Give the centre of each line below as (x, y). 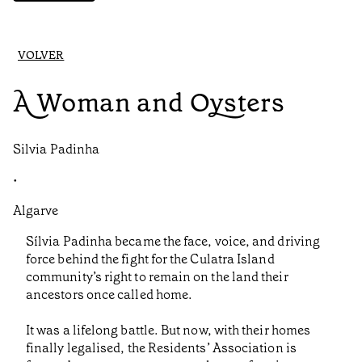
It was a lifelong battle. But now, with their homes (168, 330)
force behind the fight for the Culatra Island (150, 259)
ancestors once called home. (109, 295)
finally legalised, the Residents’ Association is (161, 348)
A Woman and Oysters (149, 102)
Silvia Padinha (57, 149)
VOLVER (41, 55)
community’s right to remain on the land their (157, 277)
